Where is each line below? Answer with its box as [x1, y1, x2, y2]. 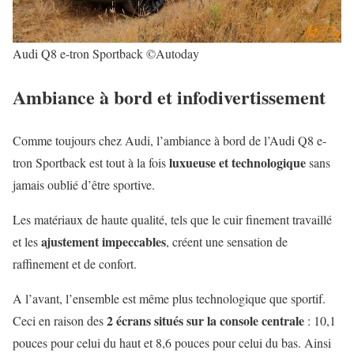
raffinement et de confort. [13, 254, 137, 272]
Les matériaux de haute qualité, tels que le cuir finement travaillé [13, 210, 332, 228]
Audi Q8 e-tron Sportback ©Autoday [13, 44, 199, 62]
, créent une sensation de [166, 232, 288, 250]
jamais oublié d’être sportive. [13, 175, 155, 193]
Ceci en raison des [13, 311, 107, 329]
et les [13, 232, 41, 250]
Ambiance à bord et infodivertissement [13, 82, 326, 111]
